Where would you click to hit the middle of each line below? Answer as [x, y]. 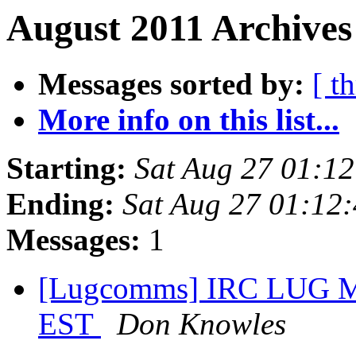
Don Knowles [201, 324]
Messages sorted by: [171, 84]
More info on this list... [189, 120]
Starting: [66, 168]
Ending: [60, 204]
